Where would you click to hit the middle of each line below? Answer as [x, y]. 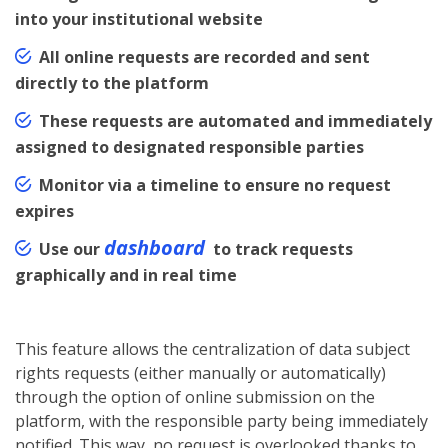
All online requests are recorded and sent [204, 57]
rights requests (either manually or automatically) [200, 373]
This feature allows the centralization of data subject [212, 349]
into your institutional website [139, 19]
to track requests [281, 249]
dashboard [154, 248]
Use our [71, 249]
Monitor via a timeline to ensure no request [215, 185]
